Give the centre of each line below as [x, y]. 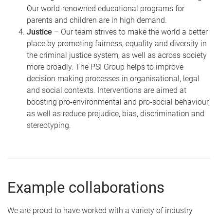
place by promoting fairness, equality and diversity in [117, 43]
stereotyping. [49, 125]
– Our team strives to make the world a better [130, 32]
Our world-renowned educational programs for [106, 8]
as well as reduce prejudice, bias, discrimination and [116, 113]
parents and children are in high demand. [97, 20]
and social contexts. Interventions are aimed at [107, 90]
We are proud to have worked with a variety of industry [100, 210]
